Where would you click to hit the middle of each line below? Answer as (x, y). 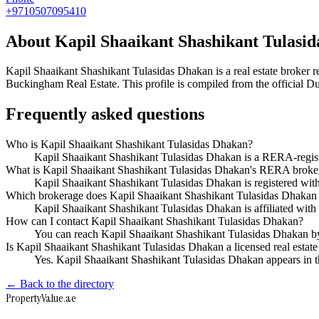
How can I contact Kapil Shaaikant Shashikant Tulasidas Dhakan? (155, 221)
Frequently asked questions (105, 114)
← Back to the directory (60, 284)
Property (23, 298)
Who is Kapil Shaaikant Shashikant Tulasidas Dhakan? (129, 145)
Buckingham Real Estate (61, 84)
